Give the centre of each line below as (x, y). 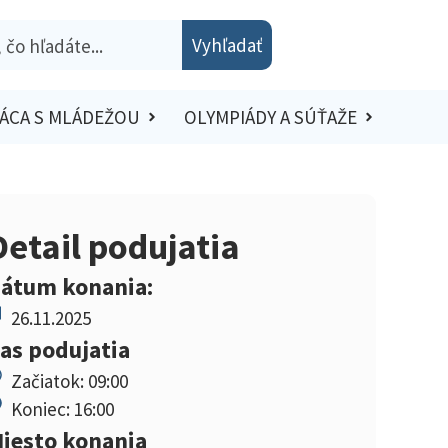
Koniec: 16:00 (62, 408)
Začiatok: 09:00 (69, 380)
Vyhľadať (227, 45)
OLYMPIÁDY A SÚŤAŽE (270, 117)
